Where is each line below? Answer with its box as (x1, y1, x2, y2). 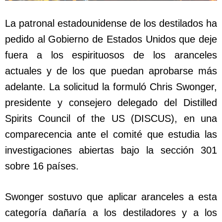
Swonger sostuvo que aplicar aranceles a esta (5, 191, 217, 203)
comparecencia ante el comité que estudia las (5, 129, 217, 140)
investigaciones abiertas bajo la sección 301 (5, 145, 217, 156)
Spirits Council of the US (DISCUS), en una (5, 113, 217, 124)
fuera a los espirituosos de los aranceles (5, 50, 217, 61)
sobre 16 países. (5, 161, 79, 172)
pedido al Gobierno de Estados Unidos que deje (5, 34, 217, 45)
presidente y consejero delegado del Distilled (5, 97, 217, 109)
